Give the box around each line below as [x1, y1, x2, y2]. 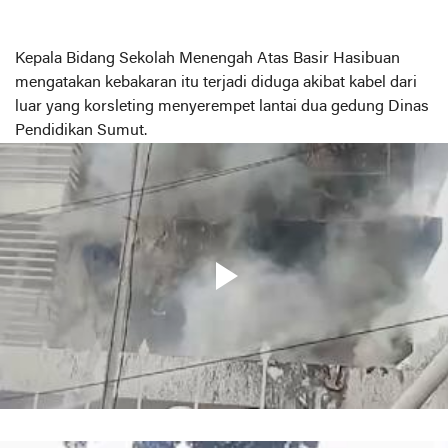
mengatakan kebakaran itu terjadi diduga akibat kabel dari [15, 74, 417, 91]
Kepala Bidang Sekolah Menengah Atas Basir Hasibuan [15, 50, 400, 67]
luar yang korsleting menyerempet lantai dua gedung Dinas [15, 98, 429, 115]
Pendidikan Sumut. [15, 122, 147, 139]
